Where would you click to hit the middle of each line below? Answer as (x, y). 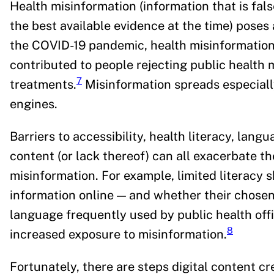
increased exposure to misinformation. (118, 234)
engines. (35, 104)
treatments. (43, 84)
